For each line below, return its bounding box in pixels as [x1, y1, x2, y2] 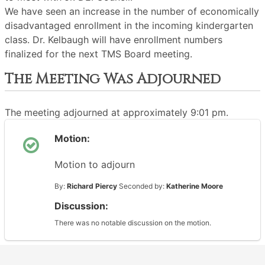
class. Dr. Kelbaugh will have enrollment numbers [5, 34, 222, 46]
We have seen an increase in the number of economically [5, 5, 259, 17]
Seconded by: [117, 182, 166, 190]
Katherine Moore [166, 182, 223, 190]
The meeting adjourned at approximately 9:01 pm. [5, 106, 228, 118]
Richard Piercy [67, 182, 117, 190]
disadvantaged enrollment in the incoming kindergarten [5, 20, 253, 31]
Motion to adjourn [54, 159, 135, 170]
